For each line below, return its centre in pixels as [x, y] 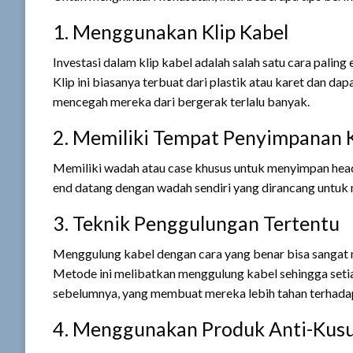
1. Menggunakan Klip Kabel [171, 32]
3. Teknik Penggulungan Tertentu [196, 223]
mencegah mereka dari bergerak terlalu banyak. [181, 101]
